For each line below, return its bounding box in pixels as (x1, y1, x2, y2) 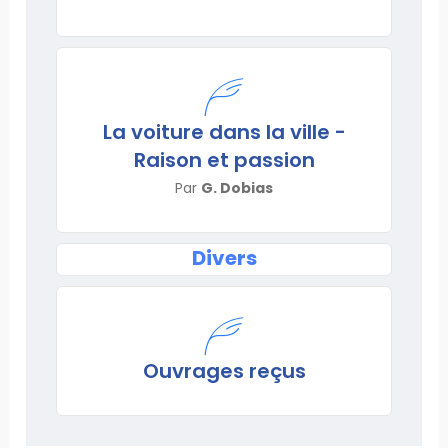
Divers (191, 243, 257, 272)
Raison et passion (133, 145, 315, 174)
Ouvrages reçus (142, 356, 306, 385)
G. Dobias (201, 177, 273, 198)
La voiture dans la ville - (102, 117, 346, 146)
